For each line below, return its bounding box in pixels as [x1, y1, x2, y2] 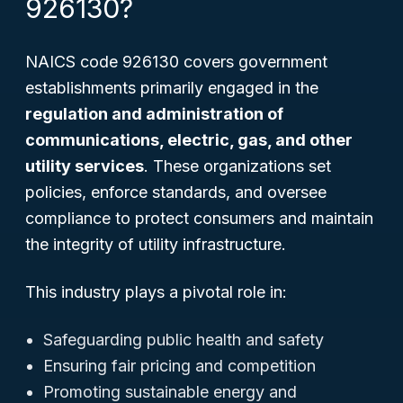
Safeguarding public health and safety [43, 330, 324, 349]
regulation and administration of [25, 104, 283, 123]
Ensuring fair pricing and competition [43, 356, 316, 375]
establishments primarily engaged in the [25, 78, 318, 97]
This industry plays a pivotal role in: [25, 282, 287, 301]
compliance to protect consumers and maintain [25, 209, 373, 228]
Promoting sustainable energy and [43, 382, 297, 401]
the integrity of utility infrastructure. [25, 235, 286, 254]
